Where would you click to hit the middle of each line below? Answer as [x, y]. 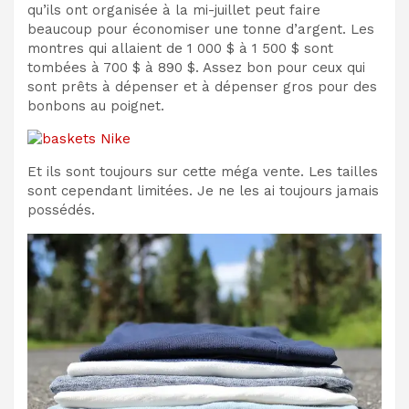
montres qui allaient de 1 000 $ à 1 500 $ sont [180, 48]
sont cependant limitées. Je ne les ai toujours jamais [203, 190]
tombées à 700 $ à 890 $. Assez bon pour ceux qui [196, 67]
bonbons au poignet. [96, 105]
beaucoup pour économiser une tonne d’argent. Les [201, 29]
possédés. [61, 210]
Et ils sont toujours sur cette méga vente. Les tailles [203, 171]
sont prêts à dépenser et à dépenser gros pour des [202, 86]
